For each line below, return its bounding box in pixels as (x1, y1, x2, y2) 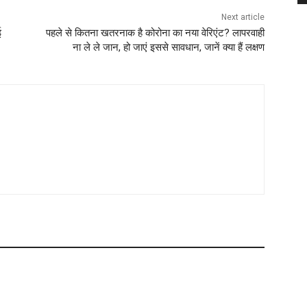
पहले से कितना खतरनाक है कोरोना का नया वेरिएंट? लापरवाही (45, 27, 265, 40)
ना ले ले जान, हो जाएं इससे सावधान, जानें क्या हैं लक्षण (72, 41, 265, 54)
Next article (221, 12, 265, 23)
